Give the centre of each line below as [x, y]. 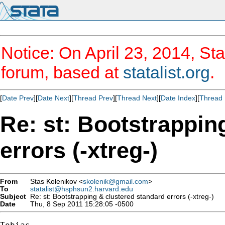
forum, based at [62, 72]
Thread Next [137, 98]
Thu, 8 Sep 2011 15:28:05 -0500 [80, 204]
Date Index [178, 98]
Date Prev [18, 98]
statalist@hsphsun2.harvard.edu [82, 189]
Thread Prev [93, 98]
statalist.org [166, 72]
